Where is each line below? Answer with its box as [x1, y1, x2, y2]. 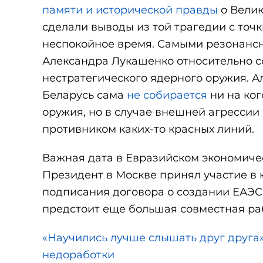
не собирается [127, 89, 207, 102]
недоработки [42, 248, 114, 261]
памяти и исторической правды [42, 4, 218, 16]
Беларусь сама [42, 89, 127, 102]
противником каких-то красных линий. [42, 123, 254, 136]
